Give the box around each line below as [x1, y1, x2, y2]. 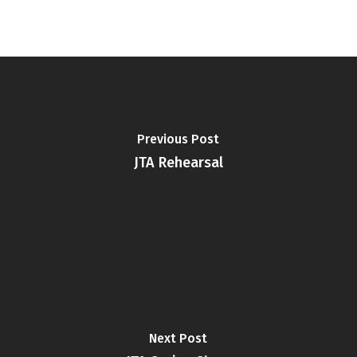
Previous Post [137, 131, 220, 147]
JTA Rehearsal [133, 154, 223, 171]
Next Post [149, 331, 208, 346]
